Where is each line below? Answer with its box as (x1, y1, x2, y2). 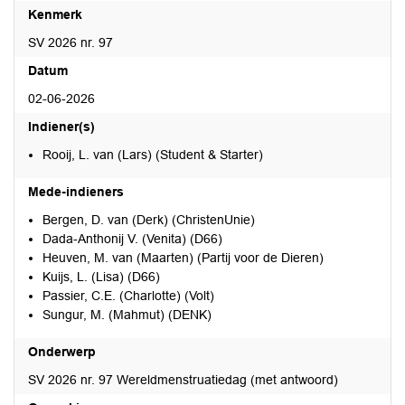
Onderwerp (28, 344, 96, 359)
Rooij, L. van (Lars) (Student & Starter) (42, 147, 263, 162)
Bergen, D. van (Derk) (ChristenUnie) (42, 212, 255, 227)
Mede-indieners (28, 184, 124, 199)
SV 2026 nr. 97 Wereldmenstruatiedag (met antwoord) (28, 372, 338, 387)
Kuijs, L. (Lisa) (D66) (42, 269, 160, 284)
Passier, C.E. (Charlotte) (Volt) (42, 288, 214, 303)
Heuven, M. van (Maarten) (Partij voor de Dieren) (42, 250, 324, 265)
